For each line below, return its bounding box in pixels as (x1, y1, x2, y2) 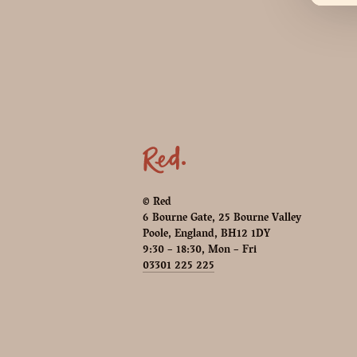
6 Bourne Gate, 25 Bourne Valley (143, 208, 302, 229)
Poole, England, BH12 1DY (143, 224, 271, 245)
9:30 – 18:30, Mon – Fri (143, 240, 257, 261)
